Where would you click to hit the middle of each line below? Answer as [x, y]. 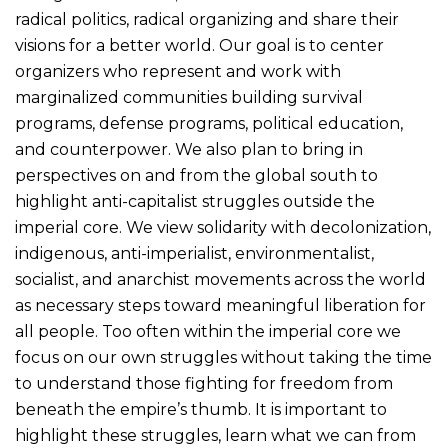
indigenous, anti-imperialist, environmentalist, [194, 253]
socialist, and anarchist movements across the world [220, 279]
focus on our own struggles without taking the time [223, 357]
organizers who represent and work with [178, 71]
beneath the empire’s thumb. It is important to [201, 409]
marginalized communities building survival [189, 97]
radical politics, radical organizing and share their [207, 19]
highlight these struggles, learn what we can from [215, 435]
